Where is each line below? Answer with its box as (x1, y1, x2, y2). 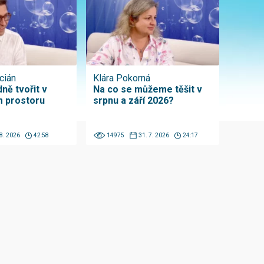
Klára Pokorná (93, 72, 151, 84)
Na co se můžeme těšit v (93, 84, 203, 95)
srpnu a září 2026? (93, 95, 174, 107)
